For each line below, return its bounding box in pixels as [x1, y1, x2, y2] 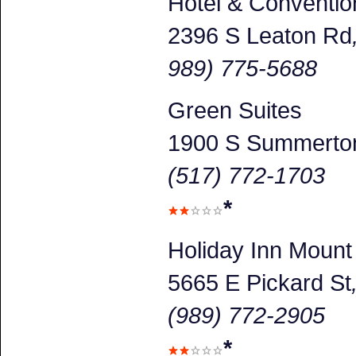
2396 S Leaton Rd [168, 21, 352, 48]
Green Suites [168, 96, 302, 123]
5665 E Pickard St [168, 269, 351, 296]
